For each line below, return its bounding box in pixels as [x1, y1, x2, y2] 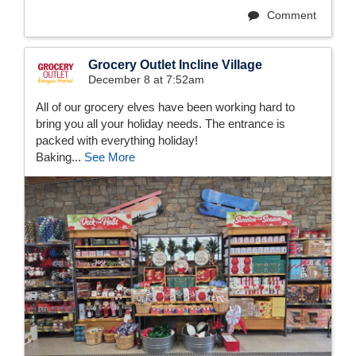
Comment [264, 8, 316, 21]
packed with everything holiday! [36, 133, 198, 147]
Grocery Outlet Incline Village [88, 57, 262, 72]
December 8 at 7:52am [88, 72, 204, 86]
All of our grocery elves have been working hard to [36, 99, 295, 114]
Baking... [36, 149, 84, 164]
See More [84, 149, 135, 164]
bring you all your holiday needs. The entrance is [36, 116, 285, 130]
